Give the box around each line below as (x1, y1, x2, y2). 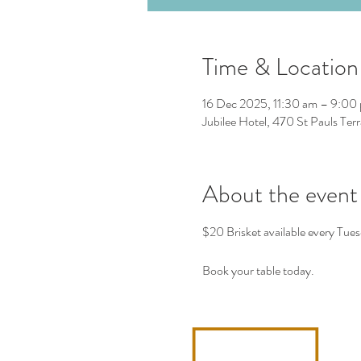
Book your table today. (201, 261, 317, 280)
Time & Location (201, 50, 359, 84)
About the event (201, 177, 358, 211)
